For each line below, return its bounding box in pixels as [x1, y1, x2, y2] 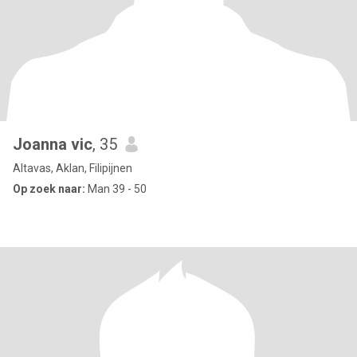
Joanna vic [13, 135, 92, 154]
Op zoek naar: [13, 182, 85, 195]
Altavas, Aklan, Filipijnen [13, 162, 132, 175]
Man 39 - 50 [85, 182, 147, 195]
